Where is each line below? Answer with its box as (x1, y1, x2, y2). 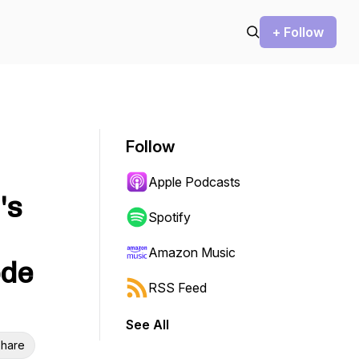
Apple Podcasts (148, 174, 240, 190)
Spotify (148, 209, 191, 225)
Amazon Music (148, 244, 236, 260)
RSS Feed (148, 280, 207, 296)
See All (126, 317, 169, 333)
